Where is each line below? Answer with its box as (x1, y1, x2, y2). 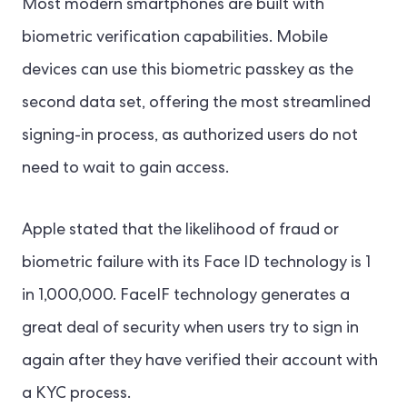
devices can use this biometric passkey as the (22, 63, 353, 80)
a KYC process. (22, 386, 131, 403)
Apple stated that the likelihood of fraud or (22, 223, 339, 240)
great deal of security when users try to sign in (22, 321, 359, 338)
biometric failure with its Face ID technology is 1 (22, 255, 371, 273)
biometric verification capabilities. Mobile (22, 30, 328, 47)
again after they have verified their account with (22, 353, 378, 371)
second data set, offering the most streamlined (22, 95, 371, 113)
